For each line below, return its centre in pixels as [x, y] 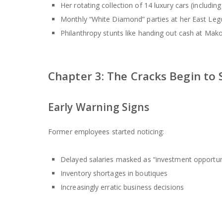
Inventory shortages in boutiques [114, 173]
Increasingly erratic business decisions [122, 187]
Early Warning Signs [99, 107]
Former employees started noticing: [106, 132]
